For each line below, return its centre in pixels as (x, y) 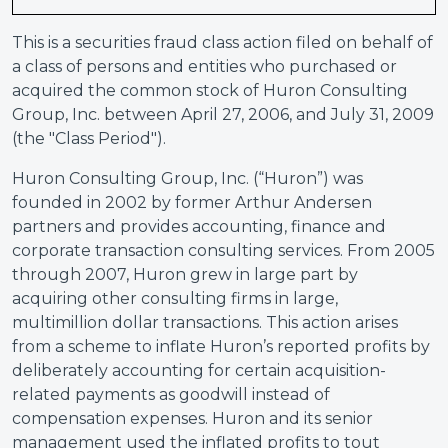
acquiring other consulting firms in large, (175, 298)
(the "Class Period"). (89, 138)
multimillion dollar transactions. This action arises (205, 322)
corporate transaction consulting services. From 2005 (223, 250)
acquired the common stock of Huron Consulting (210, 90)
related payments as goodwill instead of (171, 394)
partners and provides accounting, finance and (199, 226)
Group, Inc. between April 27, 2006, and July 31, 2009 (223, 114)
